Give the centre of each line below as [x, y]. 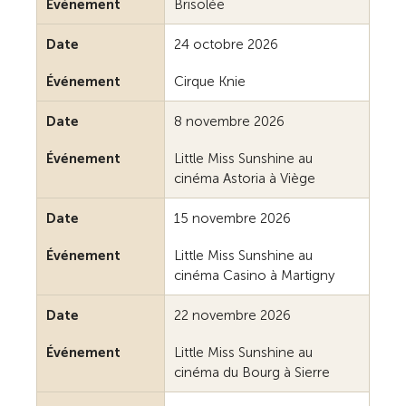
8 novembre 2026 [229, 121]
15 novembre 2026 [232, 218]
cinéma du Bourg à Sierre [252, 372]
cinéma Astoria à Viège [245, 178]
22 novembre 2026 [232, 315]
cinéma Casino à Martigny [254, 275]
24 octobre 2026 [226, 44]
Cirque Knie [210, 81]
